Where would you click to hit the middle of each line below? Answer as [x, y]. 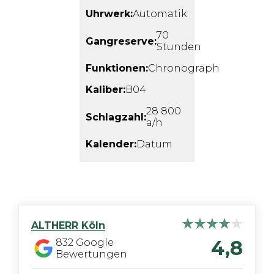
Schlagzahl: [116, 117]
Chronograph [184, 68]
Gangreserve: [121, 41]
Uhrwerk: [109, 14]
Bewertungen [91, 254]
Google [94, 243]
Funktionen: [117, 68]
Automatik [160, 14]
